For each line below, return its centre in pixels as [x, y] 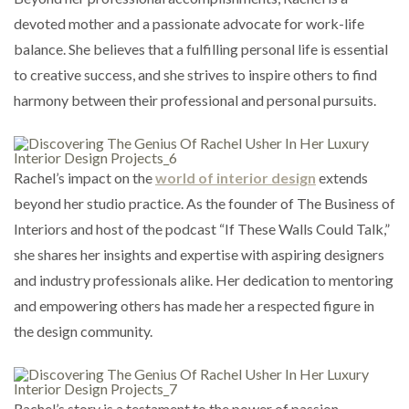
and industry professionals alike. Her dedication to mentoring [204, 279]
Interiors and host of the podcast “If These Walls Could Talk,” [202, 228]
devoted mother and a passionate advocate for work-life [189, 23]
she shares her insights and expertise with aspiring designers [199, 254]
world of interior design [236, 177]
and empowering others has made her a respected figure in [194, 305]
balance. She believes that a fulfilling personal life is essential [201, 48]
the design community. [83, 330]
